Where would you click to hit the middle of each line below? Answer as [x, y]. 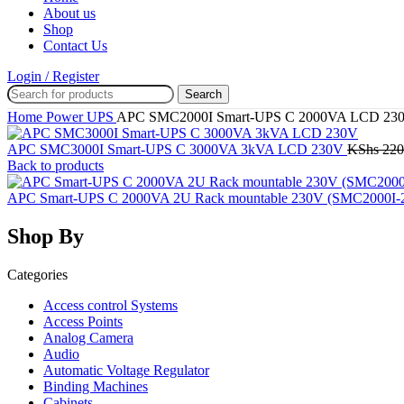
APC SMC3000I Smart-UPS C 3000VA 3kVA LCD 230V [177, 149]
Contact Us [75, 46]
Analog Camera [88, 337]
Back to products [55, 165]
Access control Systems [110, 305]
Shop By [46, 236]
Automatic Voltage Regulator [126, 370]
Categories [37, 274]
